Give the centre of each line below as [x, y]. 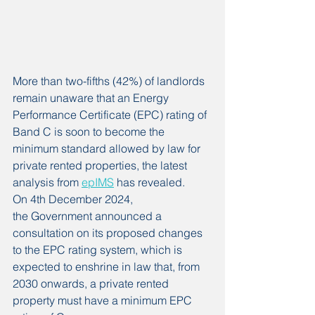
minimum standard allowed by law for [108, 149]
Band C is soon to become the [90, 132]
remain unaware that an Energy [92, 98]
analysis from [47, 182]
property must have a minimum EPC [104, 301]
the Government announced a [89, 216]
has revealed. [149, 182]
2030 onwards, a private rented [92, 284]
